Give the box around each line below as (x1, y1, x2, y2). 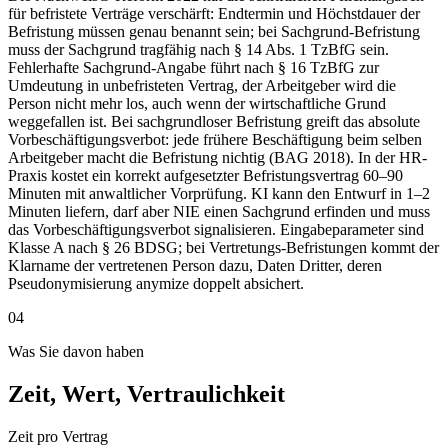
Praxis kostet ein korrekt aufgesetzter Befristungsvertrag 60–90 (8, 167, 403, 185)
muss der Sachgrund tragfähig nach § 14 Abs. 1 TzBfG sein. (8, 41, 389, 59)
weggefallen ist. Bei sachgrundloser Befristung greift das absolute (8, 113, 420, 131)
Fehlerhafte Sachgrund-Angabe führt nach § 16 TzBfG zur (8, 59, 379, 77)
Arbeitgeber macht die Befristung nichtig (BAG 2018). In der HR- (8, 149, 427, 167)
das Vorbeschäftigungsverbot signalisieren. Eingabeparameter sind (8, 221, 424, 239)
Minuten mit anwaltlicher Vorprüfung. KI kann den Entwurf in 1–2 (8, 185, 430, 203)
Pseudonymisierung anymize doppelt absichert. (8, 275, 304, 293)
